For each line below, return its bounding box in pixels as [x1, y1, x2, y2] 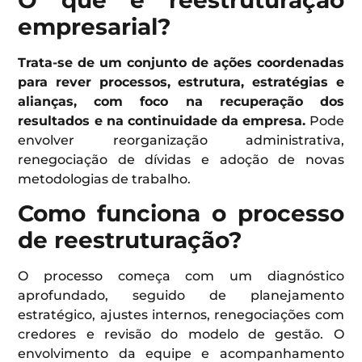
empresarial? [18, 13, 172, 41]
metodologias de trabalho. [18, 171, 192, 187]
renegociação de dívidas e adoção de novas [18, 152, 344, 168]
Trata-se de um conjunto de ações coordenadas [18, 55, 344, 71]
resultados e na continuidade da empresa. [18, 113, 306, 129]
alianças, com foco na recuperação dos [18, 94, 344, 110]
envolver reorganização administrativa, [18, 133, 344, 149]
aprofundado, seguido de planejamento [18, 288, 344, 304]
